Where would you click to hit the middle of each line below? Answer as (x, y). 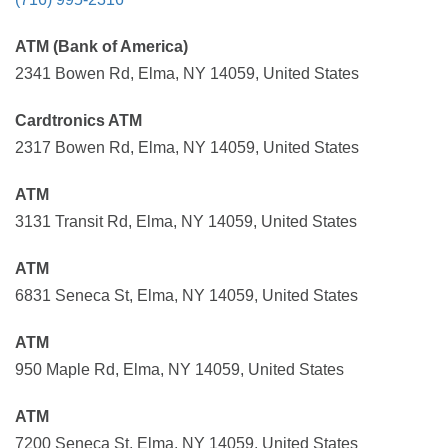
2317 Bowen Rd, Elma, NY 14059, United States (187, 147)
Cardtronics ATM (78, 120)
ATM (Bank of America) (101, 46)
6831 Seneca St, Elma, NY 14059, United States (186, 295)
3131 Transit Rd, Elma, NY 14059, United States (186, 221)
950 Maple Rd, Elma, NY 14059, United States (179, 369)
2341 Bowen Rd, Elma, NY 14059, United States (187, 73)
